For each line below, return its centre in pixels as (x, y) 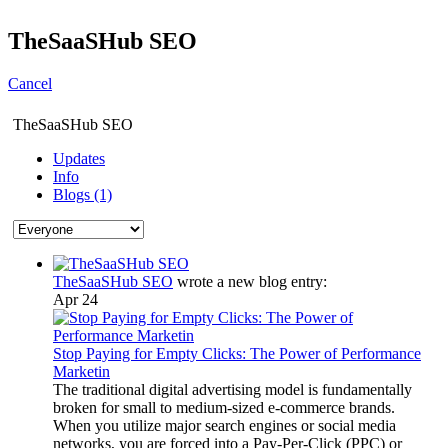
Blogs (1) (82, 194)
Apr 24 (75, 299)
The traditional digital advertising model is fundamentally (232, 389)
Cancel (30, 83)
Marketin (81, 371)
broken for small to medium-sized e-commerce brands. (224, 407)
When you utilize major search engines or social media (224, 425)
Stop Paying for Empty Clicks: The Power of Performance (237, 353)
